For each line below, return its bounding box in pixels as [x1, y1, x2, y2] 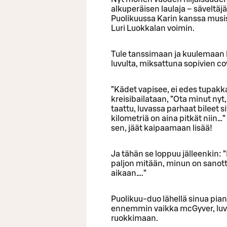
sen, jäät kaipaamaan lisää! [111, 124, 212, 132]
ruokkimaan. [111, 214, 158, 222]
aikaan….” [111, 169, 146, 177]
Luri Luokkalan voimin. [111, 24, 195, 32]
